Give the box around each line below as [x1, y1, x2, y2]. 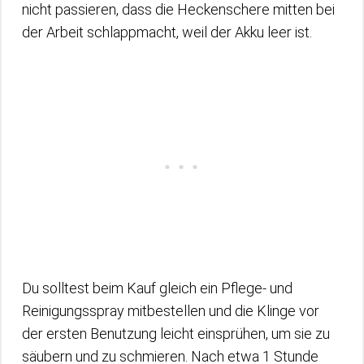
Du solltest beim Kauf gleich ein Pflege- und [22, 279, 292, 297]
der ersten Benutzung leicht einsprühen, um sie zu [22, 325, 330, 342]
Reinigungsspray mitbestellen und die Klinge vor [22, 302, 319, 319]
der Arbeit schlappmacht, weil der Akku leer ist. [22, 24, 315, 41]
